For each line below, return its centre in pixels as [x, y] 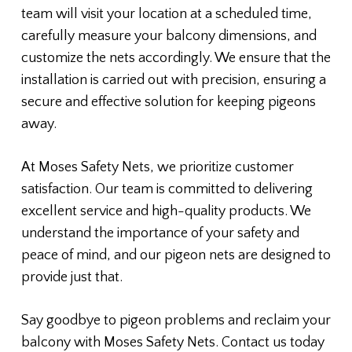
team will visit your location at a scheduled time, [166, 15]
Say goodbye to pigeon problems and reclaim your [176, 321]
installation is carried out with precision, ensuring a [173, 81]
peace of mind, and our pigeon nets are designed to [176, 256]
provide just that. [71, 278]
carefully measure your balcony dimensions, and [169, 37]
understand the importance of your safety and [160, 234]
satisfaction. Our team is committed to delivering [167, 190]
